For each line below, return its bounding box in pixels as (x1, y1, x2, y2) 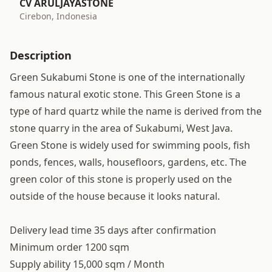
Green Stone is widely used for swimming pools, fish (10, 138, 250, 152)
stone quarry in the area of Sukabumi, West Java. (10, 121, 233, 135)
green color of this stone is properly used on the (10, 172, 232, 186)
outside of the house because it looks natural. (10, 189, 220, 203)
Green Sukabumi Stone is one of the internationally (10, 70, 245, 84)
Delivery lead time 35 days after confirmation (10, 223, 216, 237)
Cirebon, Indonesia (19, 10, 97, 22)
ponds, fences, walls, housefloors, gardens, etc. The (10, 155, 246, 169)
